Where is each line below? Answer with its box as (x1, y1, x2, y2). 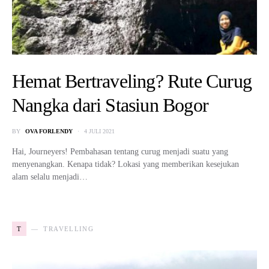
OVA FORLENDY (25, 127, 73, 134)
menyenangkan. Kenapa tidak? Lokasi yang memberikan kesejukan (12, 159, 239, 169)
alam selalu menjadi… (12, 172, 88, 181)
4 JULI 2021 (84, 127, 115, 134)
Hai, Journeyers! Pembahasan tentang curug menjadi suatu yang (12, 147, 228, 156)
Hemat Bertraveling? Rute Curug (12, 70, 252, 92)
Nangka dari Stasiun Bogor (12, 94, 208, 116)
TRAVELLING (43, 225, 94, 232)
